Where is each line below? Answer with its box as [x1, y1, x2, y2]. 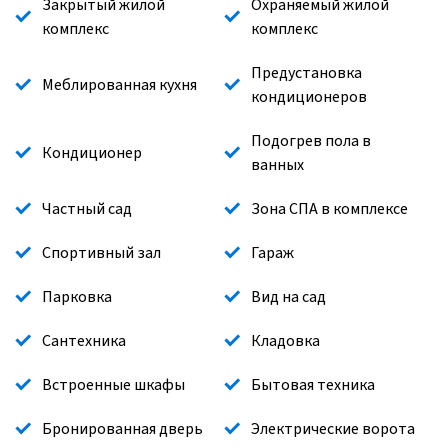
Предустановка [251, 61, 362, 84]
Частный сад [42, 197, 132, 220]
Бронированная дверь [42, 417, 203, 440]
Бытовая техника [251, 373, 375, 396]
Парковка [42, 285, 112, 308]
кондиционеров [251, 85, 367, 108]
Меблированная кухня [42, 73, 197, 96]
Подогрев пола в [251, 129, 371, 152]
